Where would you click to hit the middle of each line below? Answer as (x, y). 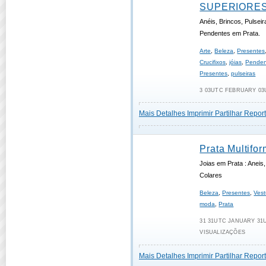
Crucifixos (213, 62)
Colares (211, 175)
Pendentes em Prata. (230, 33)
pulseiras (243, 73)
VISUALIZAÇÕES (222, 232)
